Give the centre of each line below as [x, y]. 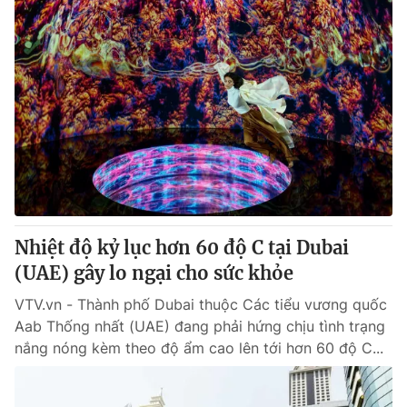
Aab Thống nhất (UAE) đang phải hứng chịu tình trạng [200, 326]
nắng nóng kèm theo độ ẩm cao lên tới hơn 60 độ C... [199, 348]
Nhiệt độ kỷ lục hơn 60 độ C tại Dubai [182, 248]
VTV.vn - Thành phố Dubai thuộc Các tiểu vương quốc [201, 304]
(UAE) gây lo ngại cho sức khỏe [154, 273]
